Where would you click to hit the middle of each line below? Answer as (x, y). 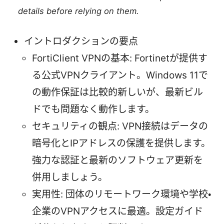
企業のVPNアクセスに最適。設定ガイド (117, 211)
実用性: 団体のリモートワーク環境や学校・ (121, 194)
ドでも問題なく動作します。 (93, 109)
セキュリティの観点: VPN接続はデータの (120, 126)
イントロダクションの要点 (81, 41)
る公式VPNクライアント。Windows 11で (120, 75)
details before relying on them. (79, 11)
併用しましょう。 (70, 177)
